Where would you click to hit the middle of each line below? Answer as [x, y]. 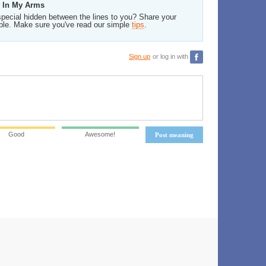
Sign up [140, 56]
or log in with [171, 56]
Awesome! [100, 134]
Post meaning [174, 135]
